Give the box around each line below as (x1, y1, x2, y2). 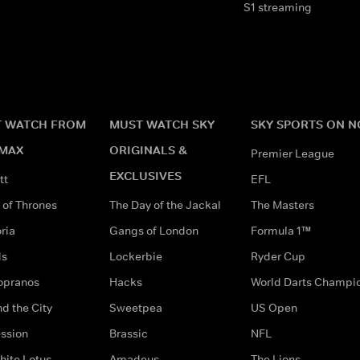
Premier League (251, 145, 334, 161)
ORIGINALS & (109, 141, 187, 157)
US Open (251, 300, 297, 315)
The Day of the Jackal (109, 197, 221, 212)
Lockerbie (109, 248, 162, 264)
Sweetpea (109, 300, 162, 315)
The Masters (251, 197, 314, 212)
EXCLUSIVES (109, 167, 182, 183)
